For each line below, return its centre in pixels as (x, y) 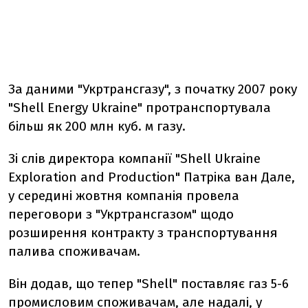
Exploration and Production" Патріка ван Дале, (152, 177)
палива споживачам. (74, 251)
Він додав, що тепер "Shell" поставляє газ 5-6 (148, 284)
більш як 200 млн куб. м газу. (97, 126)
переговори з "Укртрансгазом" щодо (121, 214)
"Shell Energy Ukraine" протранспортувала (140, 108)
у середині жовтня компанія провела (124, 196)
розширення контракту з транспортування (143, 233)
